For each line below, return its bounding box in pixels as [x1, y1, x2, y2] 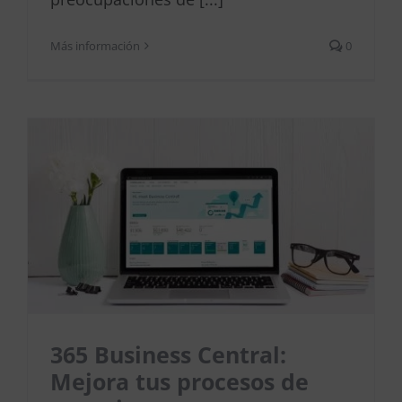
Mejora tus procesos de [50, 366, 309, 398]
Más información [50, 38, 140, 55]
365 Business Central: [50, 339, 286, 371]
